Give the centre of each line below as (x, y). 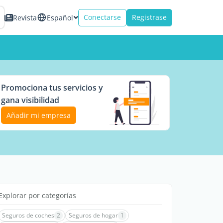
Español (60, 17)
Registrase (149, 17)
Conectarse (102, 17)
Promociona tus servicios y (52, 87)
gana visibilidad (30, 100)
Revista (25, 17)
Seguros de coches (28, 215)
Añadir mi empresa (39, 115)
